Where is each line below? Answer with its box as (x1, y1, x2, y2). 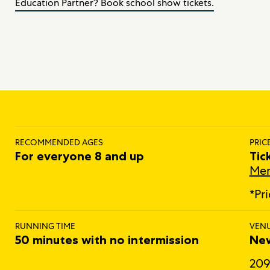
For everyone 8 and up (15, 148, 144, 163)
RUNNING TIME (15, 220, 75, 231)
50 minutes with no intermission (15, 232, 199, 247)
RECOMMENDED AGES (15, 136, 103, 148)
